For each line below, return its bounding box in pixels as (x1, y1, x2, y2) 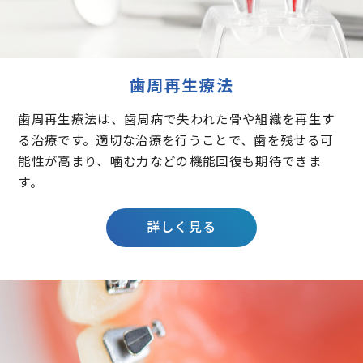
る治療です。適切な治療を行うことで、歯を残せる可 (18, 130, 334, 148)
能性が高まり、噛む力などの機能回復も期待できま (18, 151, 322, 169)
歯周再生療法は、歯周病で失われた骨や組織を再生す (18, 109, 335, 127)
